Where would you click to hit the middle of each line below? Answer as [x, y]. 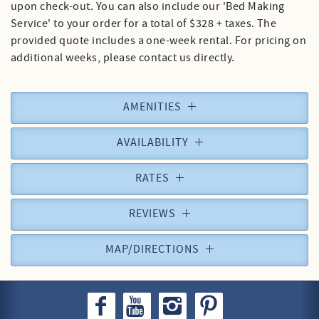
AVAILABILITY [152, 142]
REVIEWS [152, 214]
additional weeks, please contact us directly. [123, 58]
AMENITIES [152, 107]
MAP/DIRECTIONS [152, 249]
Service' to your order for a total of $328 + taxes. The [144, 23]
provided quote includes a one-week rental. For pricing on [159, 41]
